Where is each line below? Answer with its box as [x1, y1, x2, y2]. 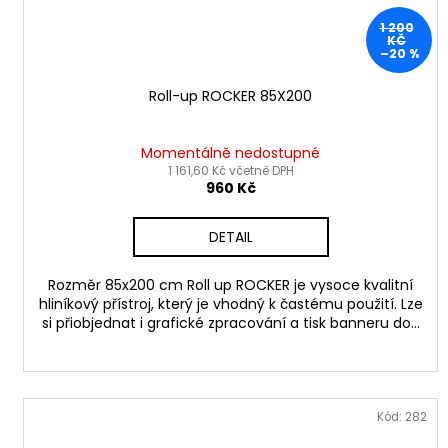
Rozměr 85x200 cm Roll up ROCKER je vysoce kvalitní [48, 274, 414, 295]
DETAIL [208, 226, 253, 247]
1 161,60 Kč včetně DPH [167, 161, 294, 179]
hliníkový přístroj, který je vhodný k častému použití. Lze [38, 293, 423, 314]
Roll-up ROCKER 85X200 [149, 85, 313, 106]
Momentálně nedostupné [141, 142, 321, 163]
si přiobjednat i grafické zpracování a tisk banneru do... [41, 312, 420, 333]
